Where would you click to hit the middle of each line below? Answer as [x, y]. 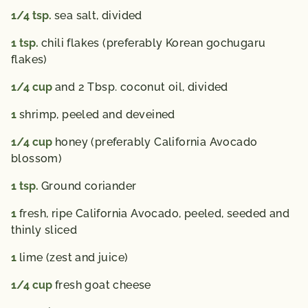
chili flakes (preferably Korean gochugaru [154, 43]
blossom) [37, 158]
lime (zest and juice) [74, 257]
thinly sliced [44, 230]
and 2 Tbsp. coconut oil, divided [142, 87]
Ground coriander [89, 186]
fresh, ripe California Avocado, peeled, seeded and [154, 213]
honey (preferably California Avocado [156, 142]
